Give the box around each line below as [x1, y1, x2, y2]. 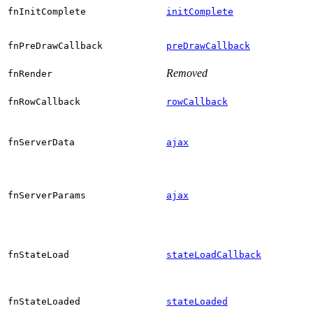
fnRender [8, 68, 52, 79]
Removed [166, 66, 208, 79]
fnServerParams [8, 189, 86, 201]
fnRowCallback [8, 96, 80, 107]
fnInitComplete [8, 6, 86, 17]
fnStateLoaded [8, 296, 80, 307]
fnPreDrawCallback [8, 40, 103, 51]
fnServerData [8, 136, 75, 147]
